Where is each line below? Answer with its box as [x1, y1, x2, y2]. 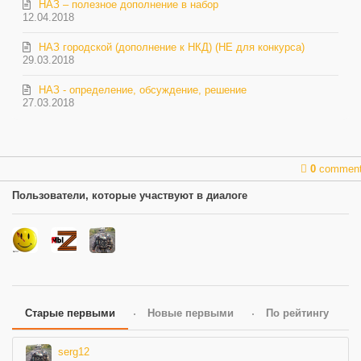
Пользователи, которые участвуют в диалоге [12, 189, 247, 201]
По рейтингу [266, 307, 329, 319]
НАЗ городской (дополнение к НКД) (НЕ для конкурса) [39, 40, 305, 53]
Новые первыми [147, 307, 234, 319]
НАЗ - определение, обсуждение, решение [39, 83, 247, 96]
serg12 [58, 346, 89, 358]
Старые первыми [25, 307, 115, 319]
